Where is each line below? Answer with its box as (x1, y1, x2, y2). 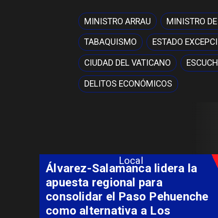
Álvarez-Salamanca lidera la (46, 161, 198, 175)
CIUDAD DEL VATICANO (84, 58, 171, 68)
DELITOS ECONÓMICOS (84, 79, 173, 89)
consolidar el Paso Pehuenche (46, 189, 209, 203)
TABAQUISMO (84, 37, 137, 47)
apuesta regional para (46, 175, 163, 189)
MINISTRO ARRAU (84, 16, 151, 26)
